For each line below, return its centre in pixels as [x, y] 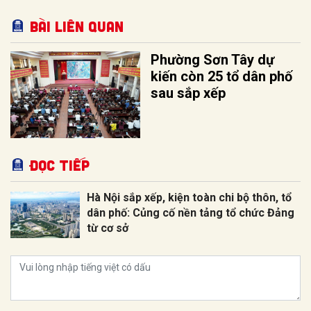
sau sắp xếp [188, 93]
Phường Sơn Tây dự [213, 59]
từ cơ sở [108, 228]
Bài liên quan [77, 26]
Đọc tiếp [60, 165]
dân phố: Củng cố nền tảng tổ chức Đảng [191, 212]
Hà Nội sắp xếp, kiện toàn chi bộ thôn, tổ [189, 197]
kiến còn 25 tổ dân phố [222, 76]
